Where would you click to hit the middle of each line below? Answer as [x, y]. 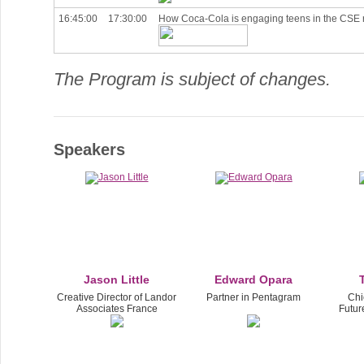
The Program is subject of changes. [192, 79]
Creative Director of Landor [117, 298]
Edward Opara [254, 280]
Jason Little [117, 280]
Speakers [89, 150]
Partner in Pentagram [254, 298]
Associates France [117, 309]
